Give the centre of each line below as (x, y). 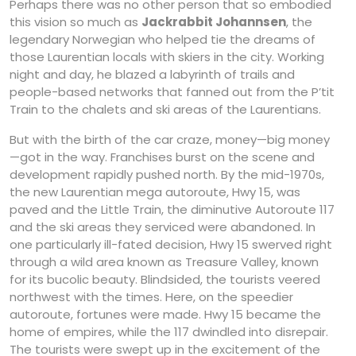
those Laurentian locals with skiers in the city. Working (167, 56)
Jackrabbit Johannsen (214, 21)
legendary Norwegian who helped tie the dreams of (163, 39)
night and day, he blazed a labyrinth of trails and (152, 74)
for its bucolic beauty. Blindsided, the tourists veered (165, 279)
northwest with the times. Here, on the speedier (151, 296)
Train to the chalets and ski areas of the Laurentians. (165, 109)
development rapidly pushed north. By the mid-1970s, (167, 174)
